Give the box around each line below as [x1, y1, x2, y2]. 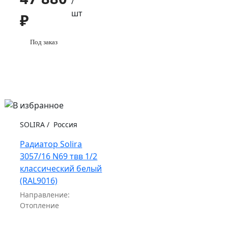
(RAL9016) [20, 175, 58, 187]
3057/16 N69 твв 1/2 [20, 151, 98, 162]
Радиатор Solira [20, 138, 82, 150]
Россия [51, 120, 78, 130]
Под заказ [30, 38, 58, 46]
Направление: [20, 190, 70, 200]
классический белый [20, 163, 102, 175]
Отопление [20, 201, 60, 211]
